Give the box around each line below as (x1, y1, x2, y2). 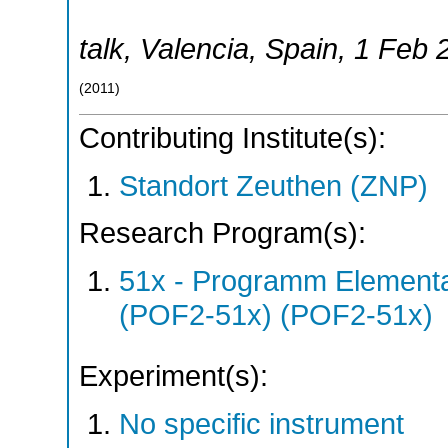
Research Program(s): (79, 217, 366, 250)
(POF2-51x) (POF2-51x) (119, 298, 433, 331)
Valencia (140, 32, 249, 65)
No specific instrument (119, 407, 404, 440)
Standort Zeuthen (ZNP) (119, 169, 428, 202)
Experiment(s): (79, 359, 268, 392)
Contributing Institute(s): (79, 122, 386, 155)
